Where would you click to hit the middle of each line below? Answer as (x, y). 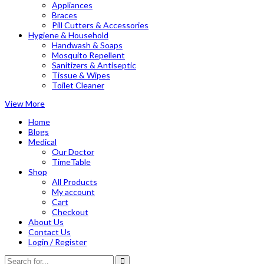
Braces (65, 15)
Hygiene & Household (68, 35)
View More (25, 103)
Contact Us (49, 232)
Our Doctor (73, 151)
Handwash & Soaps (87, 45)
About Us (46, 222)
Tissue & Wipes (81, 75)
